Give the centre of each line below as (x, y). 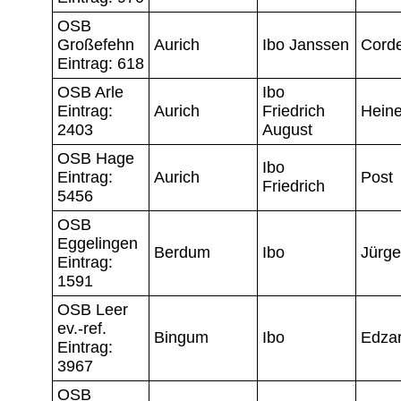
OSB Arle (90, 92)
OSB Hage (96, 158)
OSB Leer (93, 309)
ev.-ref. (82, 328)
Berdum (182, 252)
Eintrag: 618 (101, 63)
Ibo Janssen (306, 44)
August (287, 129)
